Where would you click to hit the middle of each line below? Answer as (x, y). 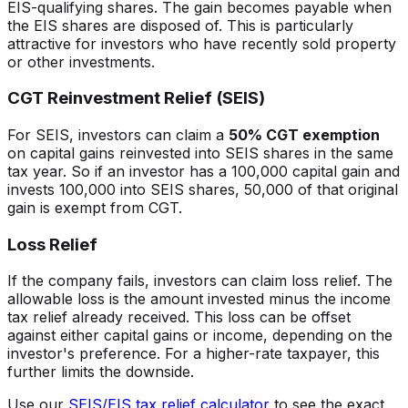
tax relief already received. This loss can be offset (179, 317)
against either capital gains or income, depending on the (200, 336)
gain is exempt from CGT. (95, 208)
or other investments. (81, 61)
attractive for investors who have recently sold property (202, 43)
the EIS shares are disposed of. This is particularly (180, 25)
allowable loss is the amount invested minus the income (199, 299)
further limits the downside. (101, 372)
